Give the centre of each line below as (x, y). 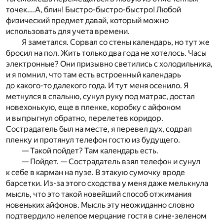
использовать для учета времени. (68, 31)
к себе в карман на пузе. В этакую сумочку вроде (95, 172)
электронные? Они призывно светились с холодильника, (109, 64)
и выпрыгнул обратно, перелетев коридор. (85, 118)
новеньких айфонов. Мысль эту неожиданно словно (100, 205)
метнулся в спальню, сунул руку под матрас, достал (100, 96)
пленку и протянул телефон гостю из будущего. (93, 140)
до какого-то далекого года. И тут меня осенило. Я (97, 85)
